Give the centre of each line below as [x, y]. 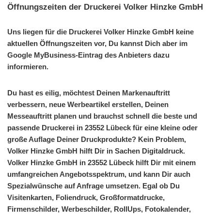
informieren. [28, 66]
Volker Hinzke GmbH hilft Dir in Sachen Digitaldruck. [97, 151]
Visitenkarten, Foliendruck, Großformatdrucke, [86, 197]
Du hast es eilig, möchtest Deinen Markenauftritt [89, 93]
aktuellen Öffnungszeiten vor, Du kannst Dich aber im [97, 43]
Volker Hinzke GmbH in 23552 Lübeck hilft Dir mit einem [101, 162]
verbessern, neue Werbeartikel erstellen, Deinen [88, 104]
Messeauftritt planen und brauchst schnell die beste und [102, 116]
